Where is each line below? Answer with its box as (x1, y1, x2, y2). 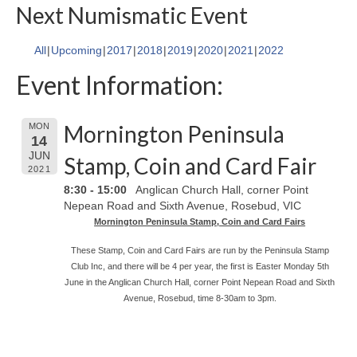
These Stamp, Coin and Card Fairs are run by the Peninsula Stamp (70, 245, 329, 256)
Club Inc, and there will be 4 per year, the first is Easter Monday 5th (70, 261, 329, 272)
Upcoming (51, 44, 102, 57)
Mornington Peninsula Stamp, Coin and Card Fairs (94, 217, 306, 227)
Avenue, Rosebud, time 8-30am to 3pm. (123, 293, 277, 304)
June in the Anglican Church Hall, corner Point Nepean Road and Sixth (65, 277, 335, 288)
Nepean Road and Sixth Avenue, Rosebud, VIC (64, 199, 302, 213)
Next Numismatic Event (16, 2, 248, 29)
